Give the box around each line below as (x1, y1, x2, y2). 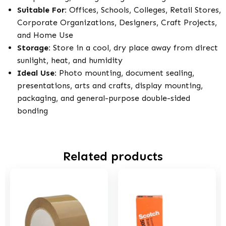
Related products (63, 149, 163, 163)
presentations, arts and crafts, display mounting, (17, 81, 203, 90)
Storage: (17, 43, 50, 52)
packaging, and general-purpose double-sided (17, 93, 190, 103)
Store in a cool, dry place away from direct (50, 43, 218, 52)
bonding (17, 106, 48, 116)
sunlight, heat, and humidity (17, 55, 123, 65)
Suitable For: (17, 5, 67, 15)
